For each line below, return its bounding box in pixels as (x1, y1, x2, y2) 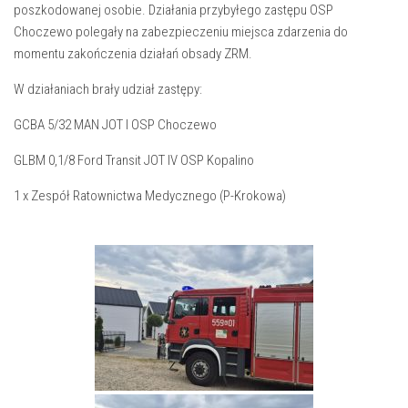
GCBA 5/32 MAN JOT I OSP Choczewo (14, 117, 217, 133)
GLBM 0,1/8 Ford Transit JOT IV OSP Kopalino (14, 152, 254, 168)
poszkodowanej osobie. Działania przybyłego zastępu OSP (14, 2, 333, 18)
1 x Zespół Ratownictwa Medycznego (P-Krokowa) (14, 188, 286, 204)
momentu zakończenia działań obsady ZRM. (14, 46, 252, 62)
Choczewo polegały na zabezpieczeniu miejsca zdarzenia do (14, 24, 348, 40)
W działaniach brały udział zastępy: (14, 81, 202, 97)
